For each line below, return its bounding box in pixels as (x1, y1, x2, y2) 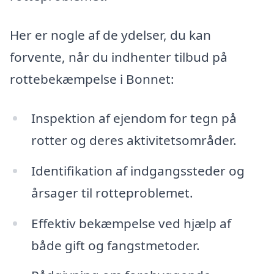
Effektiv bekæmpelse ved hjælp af (31, 214, 231, 232)
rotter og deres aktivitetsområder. (31, 131, 237, 149)
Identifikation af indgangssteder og (31, 161, 245, 179)
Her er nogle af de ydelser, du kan (10, 26, 211, 44)
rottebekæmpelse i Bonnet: (10, 70, 174, 88)
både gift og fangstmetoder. (31, 236, 200, 254)
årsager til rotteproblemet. (31, 183, 193, 201)
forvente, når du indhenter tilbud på (10, 48, 228, 66)
